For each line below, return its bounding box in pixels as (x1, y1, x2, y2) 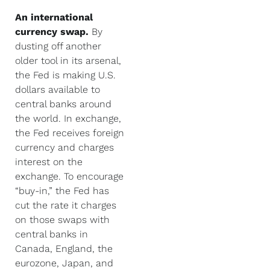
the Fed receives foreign (15, 127, 124, 139)
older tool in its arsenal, (15, 55, 121, 66)
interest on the (15, 156, 83, 168)
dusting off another (15, 40, 101, 52)
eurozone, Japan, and (15, 257, 113, 269)
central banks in (15, 228, 88, 240)
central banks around (15, 98, 111, 110)
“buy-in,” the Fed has (15, 185, 109, 196)
